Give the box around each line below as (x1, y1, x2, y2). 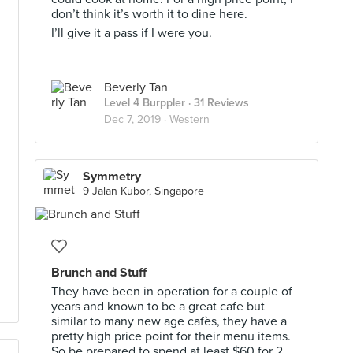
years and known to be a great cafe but (51, 299, 265, 314)
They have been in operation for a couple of (51, 284, 292, 299)
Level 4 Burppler (104, 96, 185, 110)
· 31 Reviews (185, 96, 249, 110)
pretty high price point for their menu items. (51, 329, 291, 344)
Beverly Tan (104, 80, 168, 95)
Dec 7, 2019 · (104, 113, 169, 126)
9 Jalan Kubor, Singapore (83, 184, 204, 198)
